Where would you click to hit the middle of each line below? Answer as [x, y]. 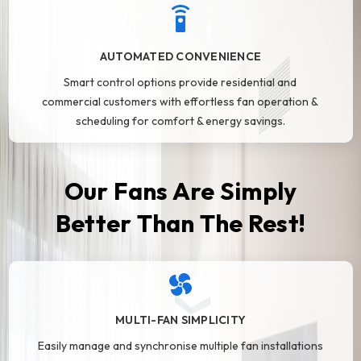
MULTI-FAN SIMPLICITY [180, 320]
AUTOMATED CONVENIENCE [180, 57]
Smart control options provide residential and [180, 83]
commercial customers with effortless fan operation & [180, 102]
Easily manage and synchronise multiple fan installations [180, 346]
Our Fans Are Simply [180, 191]
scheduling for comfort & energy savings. [180, 121]
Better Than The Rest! [180, 224]
